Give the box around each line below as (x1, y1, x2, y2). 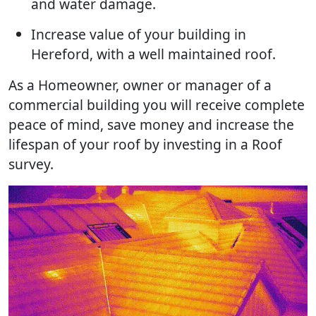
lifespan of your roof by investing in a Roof (8, 135, 282, 154)
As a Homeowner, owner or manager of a (8, 75, 272, 95)
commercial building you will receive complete (8, 95, 305, 114)
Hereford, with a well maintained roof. (31, 44, 279, 63)
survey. (8, 154, 54, 174)
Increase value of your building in (31, 25, 246, 44)
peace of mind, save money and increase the (8, 115, 294, 134)
